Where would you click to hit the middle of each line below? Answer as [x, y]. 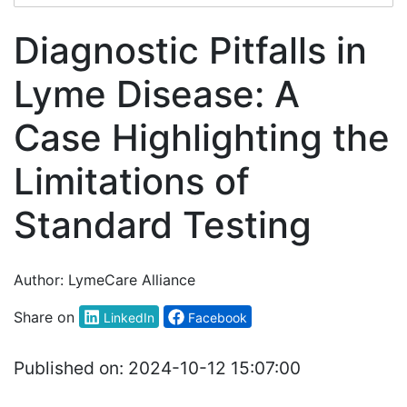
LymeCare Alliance [132, 280]
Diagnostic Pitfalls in [190, 50]
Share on [44, 317]
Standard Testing [163, 225]
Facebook [218, 317]
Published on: [71, 367]
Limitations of [132, 181]
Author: [41, 280]
